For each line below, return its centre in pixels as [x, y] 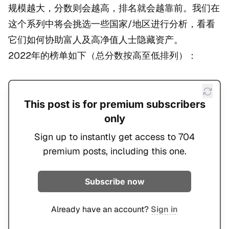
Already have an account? [101, 210]
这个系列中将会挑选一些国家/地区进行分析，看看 [112, 24]
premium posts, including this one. [114, 151]
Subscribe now [114, 182]
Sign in [164, 210]
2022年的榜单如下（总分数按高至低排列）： [102, 56]
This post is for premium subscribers [114, 105]
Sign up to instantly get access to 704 [114, 137]
